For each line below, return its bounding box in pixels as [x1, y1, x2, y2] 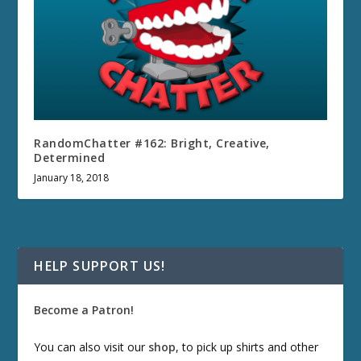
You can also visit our [34, 338, 149, 355]
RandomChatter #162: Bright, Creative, [34, 135, 270, 151]
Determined [34, 150, 106, 166]
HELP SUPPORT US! [34, 257, 166, 276]
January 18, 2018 [34, 171, 110, 185]
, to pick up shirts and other [176, 338, 319, 355]
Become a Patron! [34, 302, 135, 318]
